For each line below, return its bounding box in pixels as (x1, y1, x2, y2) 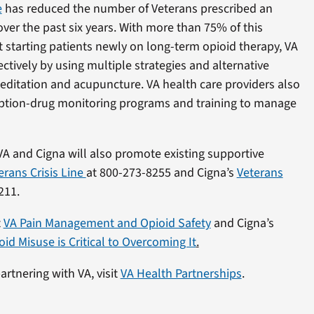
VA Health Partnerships (120, 264, 242, 282)
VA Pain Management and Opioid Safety (3, 214, 211, 232)
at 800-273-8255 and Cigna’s (86, 163, 237, 182)
